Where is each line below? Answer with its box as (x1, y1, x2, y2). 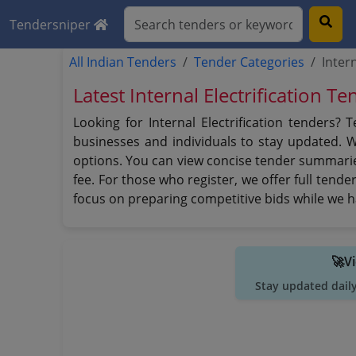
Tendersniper (10, 15, 94, 33)
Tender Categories (194, 53, 305, 71)
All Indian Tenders (69, 53, 177, 71)
